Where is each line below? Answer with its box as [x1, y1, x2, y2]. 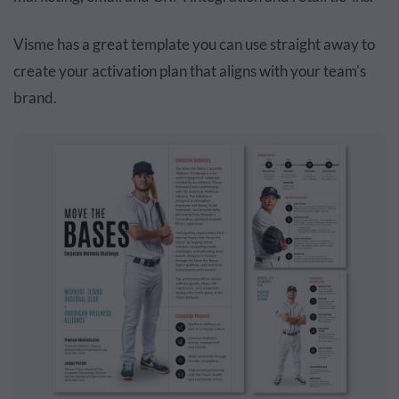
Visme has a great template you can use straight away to [13, 35, 375, 54]
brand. [13, 88, 57, 108]
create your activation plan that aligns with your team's [13, 61, 366, 81]
